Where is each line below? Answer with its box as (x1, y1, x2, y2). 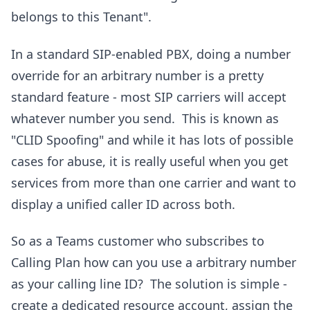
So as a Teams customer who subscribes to (11, 232, 264, 250)
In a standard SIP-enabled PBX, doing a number (11, 45, 291, 62)
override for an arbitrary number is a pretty (11, 66, 264, 84)
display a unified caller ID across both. (11, 195, 235, 212)
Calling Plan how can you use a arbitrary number (11, 254, 296, 271)
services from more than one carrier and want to (11, 174, 296, 191)
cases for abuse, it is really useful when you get (11, 152, 289, 170)
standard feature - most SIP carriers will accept (11, 88, 286, 105)
